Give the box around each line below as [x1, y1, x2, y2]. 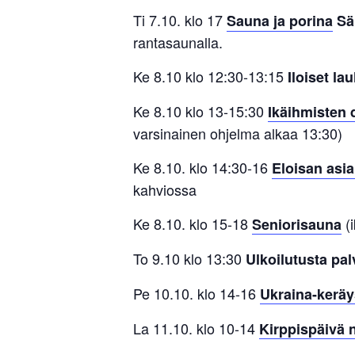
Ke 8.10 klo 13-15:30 [133, 101, 268, 122]
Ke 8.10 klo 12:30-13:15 [133, 66, 288, 87]
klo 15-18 [185, 213, 252, 235]
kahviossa [133, 179, 197, 200]
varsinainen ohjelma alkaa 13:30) [133, 123, 342, 144]
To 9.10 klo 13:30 [133, 248, 246, 269]
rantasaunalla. [133, 32, 223, 53]
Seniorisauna [252, 214, 342, 235]
